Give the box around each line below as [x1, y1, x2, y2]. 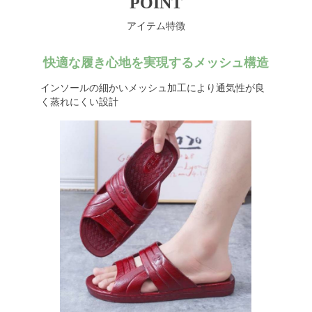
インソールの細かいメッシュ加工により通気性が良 [40, 83, 265, 93]
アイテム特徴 [127, 21, 185, 31]
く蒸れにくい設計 [40, 97, 118, 107]
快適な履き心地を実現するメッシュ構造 [43, 56, 269, 70]
